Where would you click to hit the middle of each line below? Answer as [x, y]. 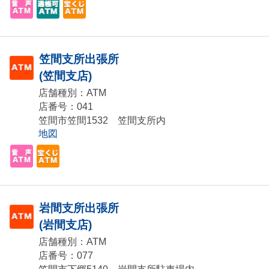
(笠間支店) [65, 76]
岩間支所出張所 [79, 208]
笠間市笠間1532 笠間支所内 [102, 121]
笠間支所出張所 [79, 59]
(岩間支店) [65, 225]
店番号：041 [66, 107]
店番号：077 [66, 256]
